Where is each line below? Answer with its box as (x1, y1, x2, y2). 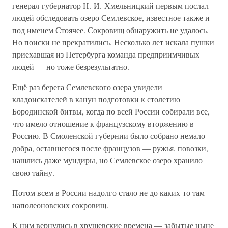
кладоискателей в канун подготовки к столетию (12, 94, 180, 104)
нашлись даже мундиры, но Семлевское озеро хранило (12, 155, 203, 165)
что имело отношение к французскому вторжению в (12, 118, 194, 129)
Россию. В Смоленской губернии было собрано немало (12, 130, 205, 141)
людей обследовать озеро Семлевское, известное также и (12, 12, 210, 23)
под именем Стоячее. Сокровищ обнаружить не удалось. (12, 24, 209, 35)
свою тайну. (12, 167, 54, 178)
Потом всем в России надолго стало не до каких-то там (12, 187, 205, 198)
